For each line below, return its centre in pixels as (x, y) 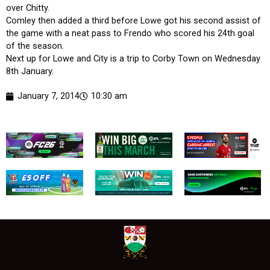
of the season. (36, 46)
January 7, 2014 (49, 96)
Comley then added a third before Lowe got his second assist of (133, 20)
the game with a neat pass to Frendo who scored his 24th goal (130, 33)
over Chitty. (28, 8)
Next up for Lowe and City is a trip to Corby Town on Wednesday (133, 58)
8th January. (31, 71)
